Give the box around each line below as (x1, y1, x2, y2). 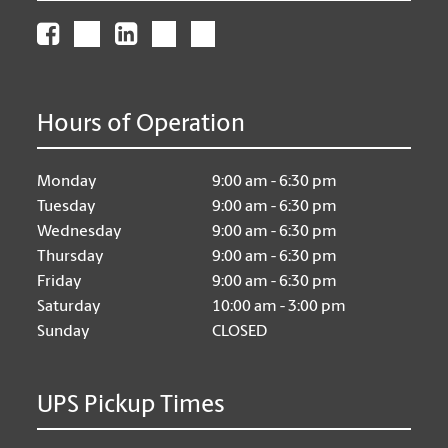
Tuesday (37, 198, 97, 215)
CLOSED (212, 323, 268, 340)
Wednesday (37, 223, 123, 240)
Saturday (37, 298, 102, 315)
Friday (37, 273, 83, 290)
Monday (37, 173, 98, 190)
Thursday (37, 248, 105, 265)
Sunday (37, 323, 91, 340)
